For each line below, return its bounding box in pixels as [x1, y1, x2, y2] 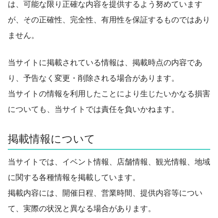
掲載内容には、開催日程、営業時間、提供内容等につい [8, 187, 202, 198]
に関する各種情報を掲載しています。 [8, 171, 140, 182]
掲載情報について [8, 131, 95, 145]
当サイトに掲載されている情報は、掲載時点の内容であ [8, 56, 202, 68]
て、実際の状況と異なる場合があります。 [8, 202, 156, 214]
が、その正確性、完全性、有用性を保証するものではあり [8, 14, 210, 25]
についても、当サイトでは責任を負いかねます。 [8, 103, 179, 114]
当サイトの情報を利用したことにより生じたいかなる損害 [8, 88, 210, 99]
